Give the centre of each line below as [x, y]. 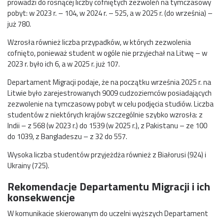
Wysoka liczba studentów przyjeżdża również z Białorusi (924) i [107, 154]
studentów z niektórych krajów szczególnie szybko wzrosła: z [105, 114]
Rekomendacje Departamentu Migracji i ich [109, 187]
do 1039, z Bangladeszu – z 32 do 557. [67, 136]
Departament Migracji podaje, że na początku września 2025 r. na [109, 82]
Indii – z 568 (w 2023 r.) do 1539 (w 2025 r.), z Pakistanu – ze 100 [107, 125]
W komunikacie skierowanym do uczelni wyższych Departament [108, 214]
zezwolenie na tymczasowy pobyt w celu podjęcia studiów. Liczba [110, 104]
